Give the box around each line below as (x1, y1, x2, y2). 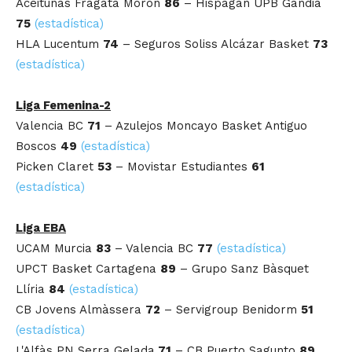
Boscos (16, 139, 60, 154)
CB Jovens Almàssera (16, 302, 145, 317)
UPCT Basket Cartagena (16, 262, 160, 277)
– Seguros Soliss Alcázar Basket (119, 37, 313, 52)
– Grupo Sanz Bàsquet (176, 262, 309, 277)
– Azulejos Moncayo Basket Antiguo (101, 119, 307, 134)
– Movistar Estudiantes (112, 159, 251, 174)
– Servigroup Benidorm (160, 302, 301, 317)
